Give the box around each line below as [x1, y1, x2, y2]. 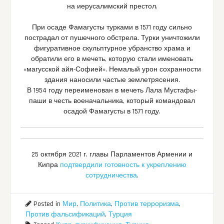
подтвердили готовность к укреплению [59, 160, 186, 169]
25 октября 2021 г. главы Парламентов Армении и [31, 149, 192, 159]
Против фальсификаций [25, 209, 105, 219]
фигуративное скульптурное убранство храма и [33, 43, 190, 53]
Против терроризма [114, 199, 179, 208]
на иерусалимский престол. [66, 1, 157, 11]
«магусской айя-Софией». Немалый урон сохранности [23, 64, 201, 74]
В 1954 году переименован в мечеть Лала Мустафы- [27, 85, 197, 95]
